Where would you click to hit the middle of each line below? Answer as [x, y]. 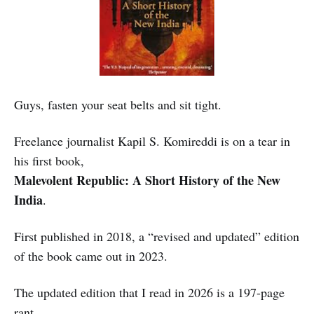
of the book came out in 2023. [91, 255]
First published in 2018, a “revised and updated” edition [157, 236]
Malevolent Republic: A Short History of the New [147, 180]
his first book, [49, 160]
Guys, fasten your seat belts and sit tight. [118, 104]
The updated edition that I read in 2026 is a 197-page [149, 292]
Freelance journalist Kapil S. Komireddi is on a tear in [152, 141]
